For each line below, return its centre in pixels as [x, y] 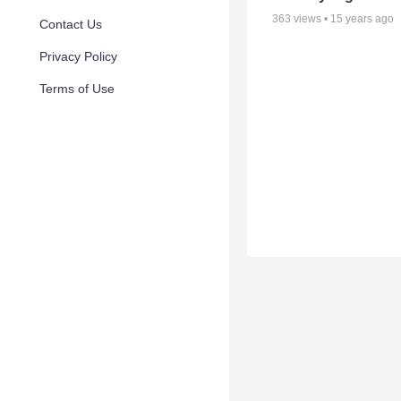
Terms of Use [77, 89]
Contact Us [71, 24]
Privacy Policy [78, 56]
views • [311, 19]
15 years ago [362, 19]
